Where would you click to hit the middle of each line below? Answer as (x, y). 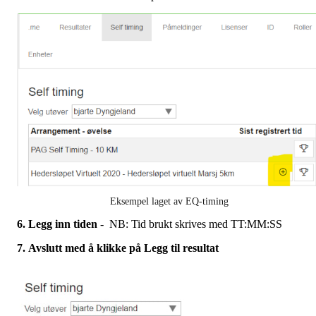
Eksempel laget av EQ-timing (169, 202)
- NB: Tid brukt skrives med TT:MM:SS (190, 224)
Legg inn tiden (63, 224)
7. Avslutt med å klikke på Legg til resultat (118, 248)
